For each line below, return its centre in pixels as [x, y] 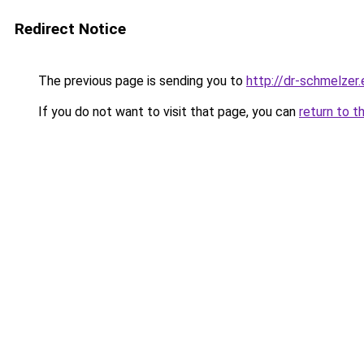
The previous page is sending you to [141, 81]
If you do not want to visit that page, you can [167, 112]
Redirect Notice [70, 29]
